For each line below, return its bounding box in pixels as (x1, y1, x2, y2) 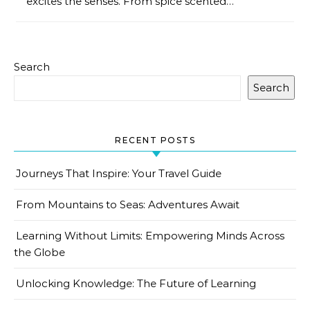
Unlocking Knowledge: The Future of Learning (16, 277, 256, 290)
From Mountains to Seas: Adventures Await (16, 198, 239, 211)
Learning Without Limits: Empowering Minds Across (16, 229, 284, 242)
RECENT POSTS (115, 135, 195, 145)
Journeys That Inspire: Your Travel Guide (16, 167, 221, 180)
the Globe (14, 246, 65, 259)
